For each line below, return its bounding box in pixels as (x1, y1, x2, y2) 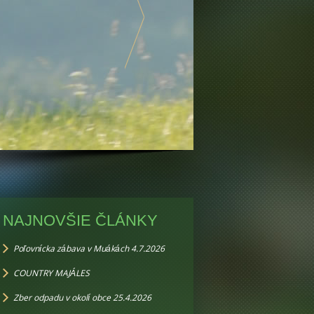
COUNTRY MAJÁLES (13, 267, 90, 279)
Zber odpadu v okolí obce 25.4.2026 (13, 292, 151, 303)
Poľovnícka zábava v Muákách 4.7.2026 (13, 243, 165, 254)
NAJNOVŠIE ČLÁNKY (3, 212, 158, 229)
